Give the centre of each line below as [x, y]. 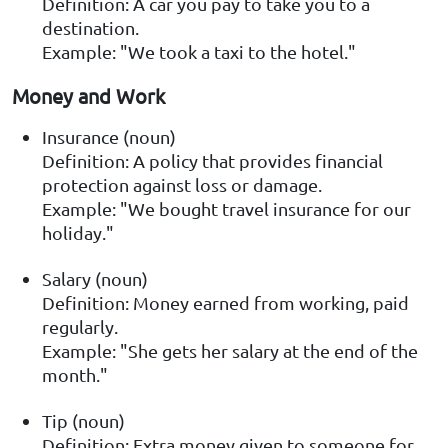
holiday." [78, 233]
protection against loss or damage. [182, 185]
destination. [90, 28]
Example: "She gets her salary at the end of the [230, 351]
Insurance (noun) [109, 137]
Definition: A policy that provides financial [212, 161]
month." [75, 375]
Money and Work [88, 96]
